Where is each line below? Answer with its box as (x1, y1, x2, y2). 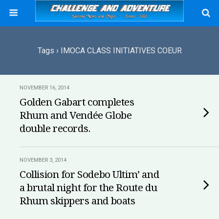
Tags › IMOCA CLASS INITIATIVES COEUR (37, 46, 182, 55)
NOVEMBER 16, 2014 (20, 85, 69, 91)
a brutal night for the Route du (20, 182, 157, 194)
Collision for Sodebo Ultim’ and (20, 169, 159, 180)
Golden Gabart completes (20, 96, 134, 108)
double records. (20, 123, 91, 134)
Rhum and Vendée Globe (20, 109, 132, 121)
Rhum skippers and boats (20, 195, 135, 207)
